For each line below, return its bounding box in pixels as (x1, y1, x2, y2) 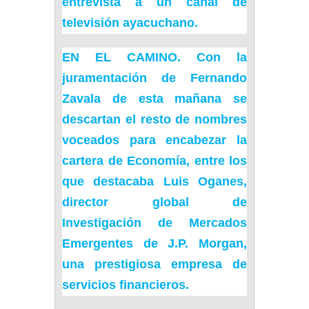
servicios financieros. (62, 278, 189, 292)
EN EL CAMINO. (62, 50, 181, 64)
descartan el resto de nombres (62, 112, 247, 126)
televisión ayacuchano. (62, 16, 198, 30)
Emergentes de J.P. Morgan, (62, 237, 247, 250)
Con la (197, 50, 247, 64)
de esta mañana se (101, 92, 247, 106)
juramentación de (62, 71, 176, 85)
